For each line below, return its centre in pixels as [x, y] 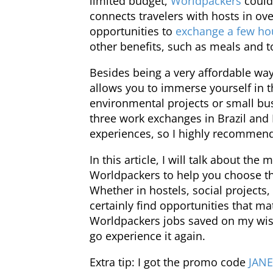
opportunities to [131, 31]
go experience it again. [147, 236]
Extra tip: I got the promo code [169, 262]
